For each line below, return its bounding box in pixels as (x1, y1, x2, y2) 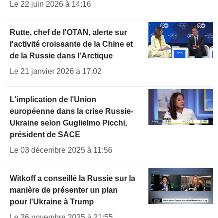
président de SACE (10, 130, 80, 139)
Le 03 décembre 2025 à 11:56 (10, 145, 112, 154)
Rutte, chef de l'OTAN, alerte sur (10, 28, 127, 36)
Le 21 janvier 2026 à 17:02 (10, 67, 102, 75)
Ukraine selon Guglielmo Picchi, (10, 118, 127, 127)
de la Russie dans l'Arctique (10, 51, 113, 60)
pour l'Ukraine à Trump (10, 197, 94, 206)
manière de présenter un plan (10, 185, 118, 194)
